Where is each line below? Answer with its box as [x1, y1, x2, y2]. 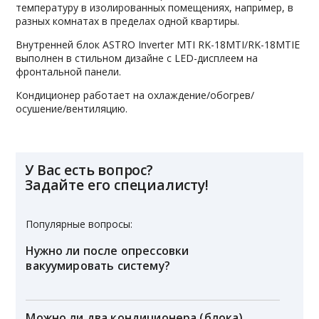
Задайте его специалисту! [25, 174, 209, 194]
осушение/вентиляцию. [16, 101, 128, 115]
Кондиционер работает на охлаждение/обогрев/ [16, 88, 255, 102]
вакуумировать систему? [26, 257, 170, 273]
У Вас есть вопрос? [25, 159, 153, 179]
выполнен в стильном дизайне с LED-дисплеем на [16, 51, 258, 65]
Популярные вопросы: [26, 216, 133, 231]
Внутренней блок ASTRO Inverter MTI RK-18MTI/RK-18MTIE [16, 37, 300, 51]
